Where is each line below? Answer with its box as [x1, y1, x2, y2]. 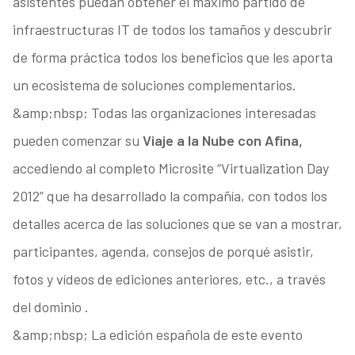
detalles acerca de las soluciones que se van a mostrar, [12, 215, 342, 233]
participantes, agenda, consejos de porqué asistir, [12, 242, 314, 261]
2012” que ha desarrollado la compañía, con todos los [12, 187, 327, 205]
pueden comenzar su [12, 132, 143, 150]
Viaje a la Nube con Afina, [142, 132, 303, 150]
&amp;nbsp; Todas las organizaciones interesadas [12, 104, 316, 122]
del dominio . [12, 298, 89, 316]
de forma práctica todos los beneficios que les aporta [12, 48, 333, 67]
